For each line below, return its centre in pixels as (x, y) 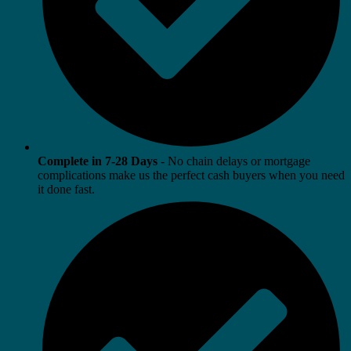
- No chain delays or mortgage (234, 161)
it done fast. (66, 189)
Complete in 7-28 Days (98, 161)
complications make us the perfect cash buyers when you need (191, 175)
